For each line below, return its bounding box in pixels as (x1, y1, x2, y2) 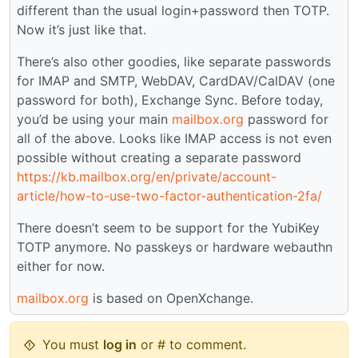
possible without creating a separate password (17, 149, 301, 166)
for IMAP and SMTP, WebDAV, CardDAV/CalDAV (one (17, 73, 335, 89)
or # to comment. (137, 336, 246, 353)
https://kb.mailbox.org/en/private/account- (17, 169, 276, 185)
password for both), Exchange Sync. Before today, (17, 92, 323, 109)
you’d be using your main (17, 111, 172, 128)
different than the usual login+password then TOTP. (17, 2, 329, 19)
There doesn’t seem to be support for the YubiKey (17, 220, 320, 237)
